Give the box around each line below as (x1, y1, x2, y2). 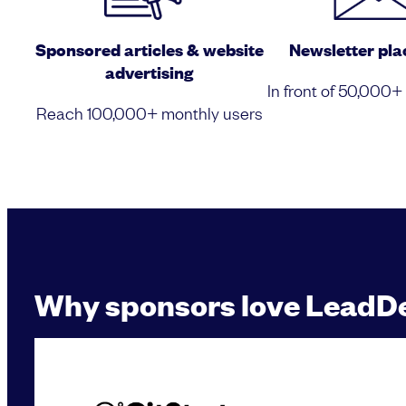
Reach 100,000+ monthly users (35, 101, 263, 124)
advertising (105, 61, 194, 84)
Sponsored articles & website (34, 38, 264, 62)
